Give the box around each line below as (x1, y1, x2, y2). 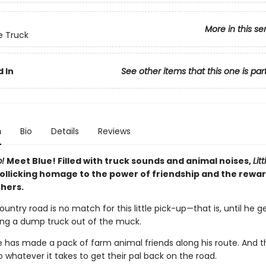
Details (50, 125, 79, 137)
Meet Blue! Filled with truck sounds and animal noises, (6, 155, 253, 167)
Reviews (97, 125, 131, 137)
